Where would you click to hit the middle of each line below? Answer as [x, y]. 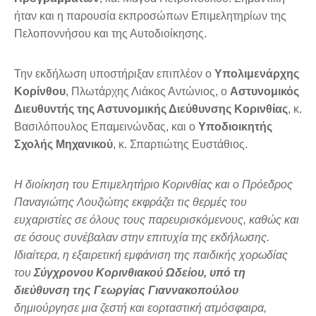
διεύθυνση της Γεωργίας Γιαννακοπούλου [126, 291]
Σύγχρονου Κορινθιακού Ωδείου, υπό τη [138, 273]
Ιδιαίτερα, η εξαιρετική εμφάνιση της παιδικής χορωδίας [151, 255]
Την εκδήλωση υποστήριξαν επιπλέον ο [114, 74]
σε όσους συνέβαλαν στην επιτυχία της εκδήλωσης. [142, 238]
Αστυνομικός [265, 92]
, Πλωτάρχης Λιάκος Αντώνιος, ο [148, 92]
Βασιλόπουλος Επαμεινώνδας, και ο [106, 127]
